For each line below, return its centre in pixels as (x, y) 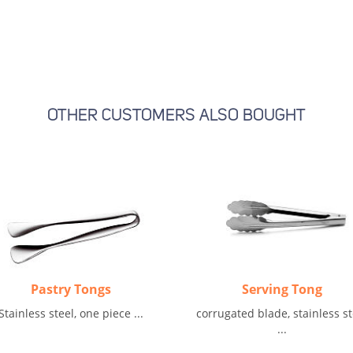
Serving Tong (282, 289)
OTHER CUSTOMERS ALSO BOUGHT (176, 116)
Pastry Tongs (71, 289)
